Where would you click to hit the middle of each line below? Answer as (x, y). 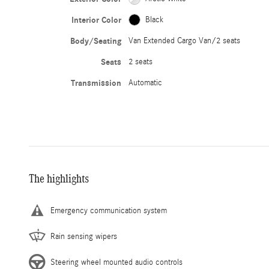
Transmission (96, 83)
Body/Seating (96, 41)
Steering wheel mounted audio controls (116, 262)
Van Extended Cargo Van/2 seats (185, 41)
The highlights (59, 178)
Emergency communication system (109, 210)
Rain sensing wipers (84, 236)
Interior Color (97, 20)
